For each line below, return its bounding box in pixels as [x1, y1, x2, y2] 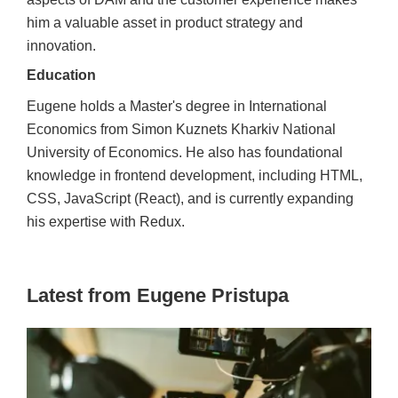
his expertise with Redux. [27, 214, 185, 229]
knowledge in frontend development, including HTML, [27, 168, 362, 183]
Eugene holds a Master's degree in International [27, 99, 327, 114]
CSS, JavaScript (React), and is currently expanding [27, 191, 354, 206]
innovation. [27, 38, 96, 53]
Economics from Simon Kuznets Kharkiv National [27, 122, 336, 137]
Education [27, 68, 96, 83]
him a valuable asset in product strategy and [27, 15, 303, 30]
